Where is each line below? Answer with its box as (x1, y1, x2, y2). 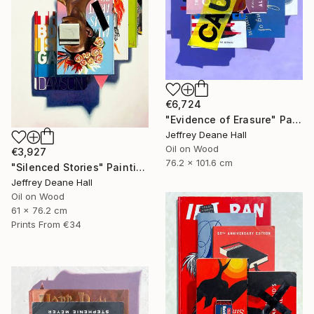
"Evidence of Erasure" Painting (292, 114, 301, 126)
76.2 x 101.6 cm (165, 157, 233, 169)
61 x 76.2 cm (11, 204, 67, 216)
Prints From (11, 218, 60, 230)
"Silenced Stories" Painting (136, 161, 146, 173)
